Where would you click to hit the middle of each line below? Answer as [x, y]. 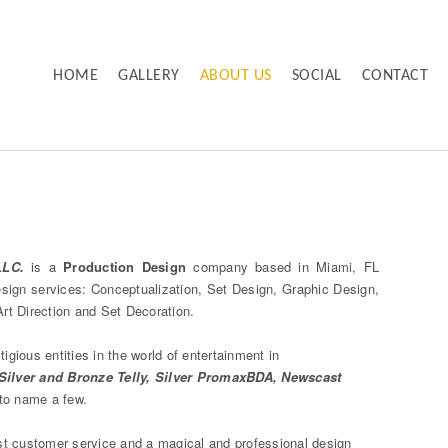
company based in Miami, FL [283, 266]
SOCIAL [316, 75]
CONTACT [394, 75]
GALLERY [149, 75]
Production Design [125, 266]
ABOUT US [235, 75]
